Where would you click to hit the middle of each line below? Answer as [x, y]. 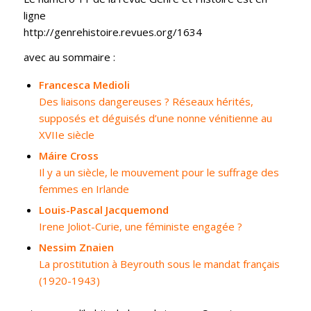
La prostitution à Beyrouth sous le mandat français [159, 264]
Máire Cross [68, 155]
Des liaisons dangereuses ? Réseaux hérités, [146, 101]
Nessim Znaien [76, 247]
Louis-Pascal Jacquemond [103, 210]
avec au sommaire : [69, 57]
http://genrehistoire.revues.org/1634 [112, 32]
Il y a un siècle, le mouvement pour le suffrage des [159, 172]
